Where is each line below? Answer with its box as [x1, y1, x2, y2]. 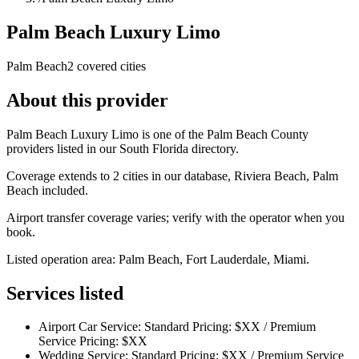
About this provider [6, 89, 168, 111]
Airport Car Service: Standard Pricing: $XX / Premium [38, 320, 316, 334]
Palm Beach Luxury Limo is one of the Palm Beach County [6, 127, 309, 141]
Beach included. [6, 183, 88, 197]
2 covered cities [67, 58, 146, 73]
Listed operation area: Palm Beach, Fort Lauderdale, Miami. [6, 252, 309, 266]
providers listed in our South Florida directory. [6, 141, 239, 155]
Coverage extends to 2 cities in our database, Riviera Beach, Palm [6, 168, 338, 183]
